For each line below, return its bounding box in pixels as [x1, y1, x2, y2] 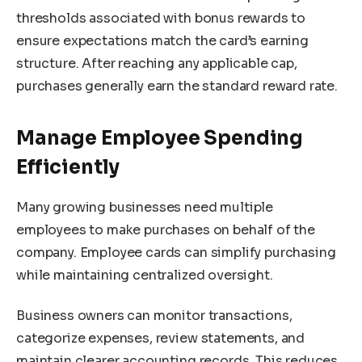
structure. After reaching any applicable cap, [16, 54, 297, 72]
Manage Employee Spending [16, 126, 304, 151]
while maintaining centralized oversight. [16, 267, 273, 284]
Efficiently [16, 155, 120, 180]
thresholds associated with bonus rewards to [16, 9, 306, 27]
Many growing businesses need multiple [16, 199, 274, 217]
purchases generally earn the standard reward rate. [16, 77, 338, 95]
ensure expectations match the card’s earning [16, 32, 309, 49]
